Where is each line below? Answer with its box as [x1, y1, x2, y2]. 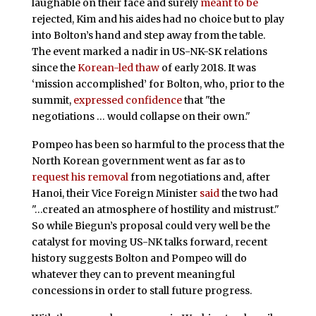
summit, [31, 93, 73, 107]
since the [31, 61, 78, 74]
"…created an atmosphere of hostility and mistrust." [31, 202, 279, 216]
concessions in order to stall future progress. [31, 284, 252, 297]
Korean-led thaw [77, 61, 159, 74]
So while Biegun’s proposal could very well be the [31, 219, 270, 232]
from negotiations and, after [128, 170, 270, 183]
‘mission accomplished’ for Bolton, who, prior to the [31, 77, 284, 90]
